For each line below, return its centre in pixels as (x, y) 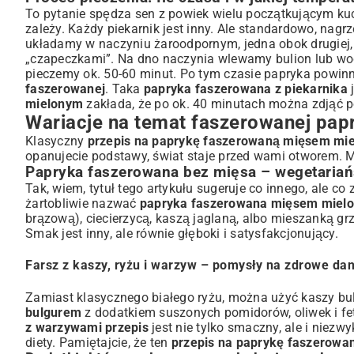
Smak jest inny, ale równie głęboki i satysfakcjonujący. (182, 234)
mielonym (54, 104)
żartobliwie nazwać (83, 204)
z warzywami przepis (87, 327)
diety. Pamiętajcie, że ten (98, 342)
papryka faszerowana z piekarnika (245, 89)
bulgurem (53, 312)
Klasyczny (56, 141)
